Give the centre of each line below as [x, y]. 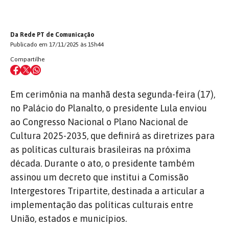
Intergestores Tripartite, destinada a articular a [107, 191]
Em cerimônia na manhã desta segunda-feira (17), [113, 94]
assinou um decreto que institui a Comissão [99, 177]
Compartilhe [27, 59]
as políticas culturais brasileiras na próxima [100, 149]
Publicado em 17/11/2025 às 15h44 [57, 44]
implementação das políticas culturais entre [102, 204]
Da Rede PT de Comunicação [52, 35]
